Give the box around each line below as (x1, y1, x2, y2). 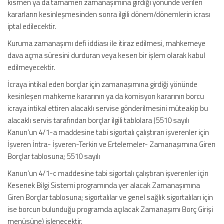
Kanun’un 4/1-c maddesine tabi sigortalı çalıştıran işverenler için (7, 167, 208, 179)
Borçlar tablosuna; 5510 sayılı (7, 150, 100, 162)
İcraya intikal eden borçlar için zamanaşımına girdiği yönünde (7, 78, 197, 90)
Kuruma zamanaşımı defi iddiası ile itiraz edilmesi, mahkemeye (7, 37, 205, 49)
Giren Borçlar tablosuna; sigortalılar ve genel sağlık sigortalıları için (7, 191, 213, 203)
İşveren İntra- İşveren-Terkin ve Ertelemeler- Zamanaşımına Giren (7, 138, 215, 150)
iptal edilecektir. (7, 20, 56, 32)
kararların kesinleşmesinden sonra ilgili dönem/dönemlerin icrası (7, 8, 210, 20)
